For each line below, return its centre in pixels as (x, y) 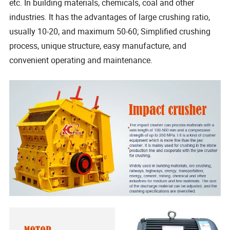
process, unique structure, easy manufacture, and (98, 46)
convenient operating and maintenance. (82, 60)
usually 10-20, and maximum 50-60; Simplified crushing (110, 32)
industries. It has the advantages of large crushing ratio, (110, 17)
